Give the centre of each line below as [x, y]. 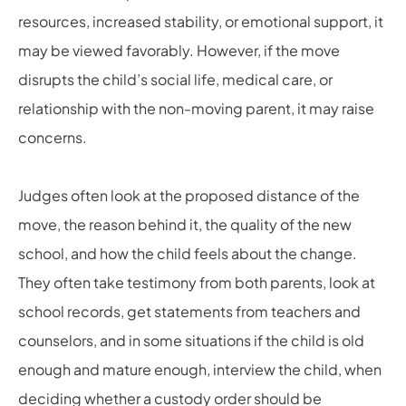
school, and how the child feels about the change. [188, 253]
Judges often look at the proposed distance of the [189, 195]
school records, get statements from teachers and [189, 311]
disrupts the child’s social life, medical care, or [175, 79]
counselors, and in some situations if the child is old [191, 340]
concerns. [53, 137]
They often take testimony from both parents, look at [197, 282]
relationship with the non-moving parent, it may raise [196, 108]
